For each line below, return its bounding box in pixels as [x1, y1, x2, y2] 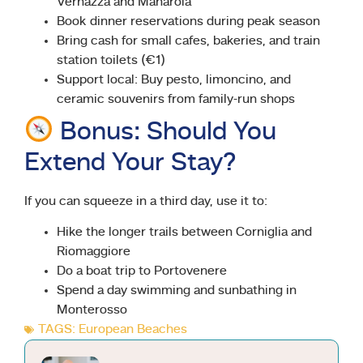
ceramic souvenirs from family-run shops [57, 92, 295, 106]
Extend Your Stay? [24, 150, 236, 177]
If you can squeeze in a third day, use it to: [24, 194, 267, 208]
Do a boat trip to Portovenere [57, 265, 227, 279]
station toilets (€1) [57, 53, 165, 67]
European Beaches [79, 323, 187, 337]
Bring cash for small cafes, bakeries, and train [57, 34, 320, 48]
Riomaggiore [57, 246, 130, 259]
